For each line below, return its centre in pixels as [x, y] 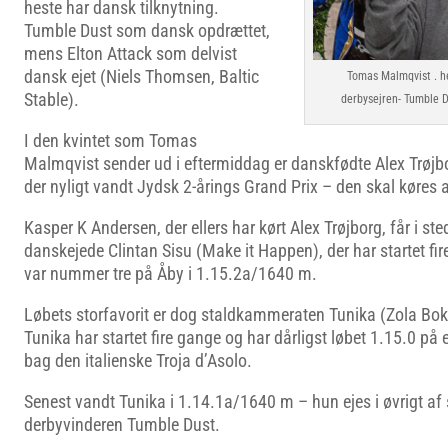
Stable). [51, 99]
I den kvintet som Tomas [110, 140]
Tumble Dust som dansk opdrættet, [147, 30]
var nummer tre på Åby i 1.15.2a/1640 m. [170, 273]
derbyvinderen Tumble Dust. [122, 424]
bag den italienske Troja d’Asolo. [138, 360]
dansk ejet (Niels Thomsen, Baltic [141, 76]
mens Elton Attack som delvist [130, 53]
